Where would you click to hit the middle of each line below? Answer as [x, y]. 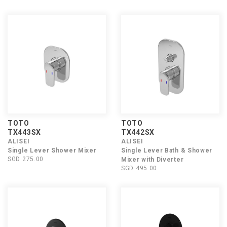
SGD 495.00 [139, 168]
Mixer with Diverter [153, 160]
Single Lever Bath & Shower [167, 150]
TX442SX [138, 132]
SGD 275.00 [26, 159]
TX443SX [24, 132]
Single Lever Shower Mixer [52, 150]
